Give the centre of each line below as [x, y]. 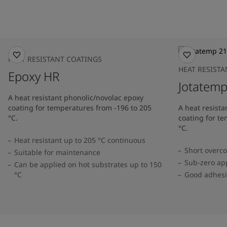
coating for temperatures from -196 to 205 [80, 108]
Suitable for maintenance [57, 152]
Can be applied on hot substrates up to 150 [88, 164]
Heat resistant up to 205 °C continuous [80, 140]
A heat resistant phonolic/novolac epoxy [76, 98]
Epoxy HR [34, 76]
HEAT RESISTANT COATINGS [55, 59]
